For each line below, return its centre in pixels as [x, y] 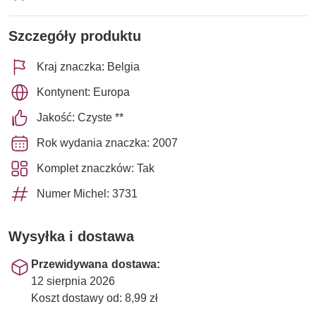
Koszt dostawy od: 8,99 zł [95, 298]
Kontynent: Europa [83, 92]
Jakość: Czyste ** [80, 117]
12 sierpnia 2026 [73, 281]
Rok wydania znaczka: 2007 [107, 142]
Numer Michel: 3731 [87, 193]
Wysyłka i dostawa [71, 236]
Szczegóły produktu [75, 36]
